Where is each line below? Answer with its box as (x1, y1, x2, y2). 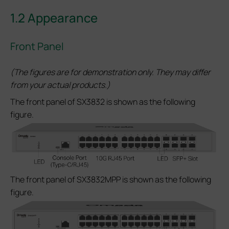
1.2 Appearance (10, 9, 98, 27)
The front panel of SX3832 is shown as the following (10, 96, 195, 107)
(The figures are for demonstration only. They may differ (10, 66, 211, 78)
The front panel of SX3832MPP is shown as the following (10, 174, 211, 186)
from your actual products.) (10, 79, 110, 90)
